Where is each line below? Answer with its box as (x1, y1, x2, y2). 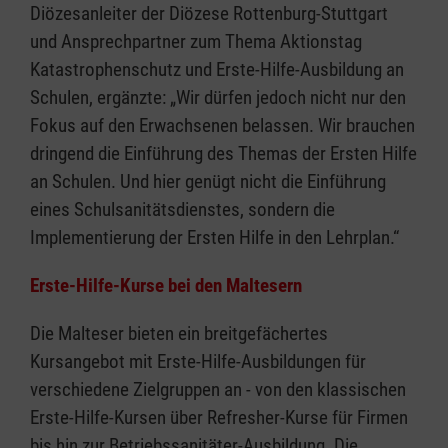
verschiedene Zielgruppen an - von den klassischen (30, 378, 406, 402)
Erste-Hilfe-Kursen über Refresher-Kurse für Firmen (30, 406, 408, 430)
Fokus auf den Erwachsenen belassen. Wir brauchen (30, 114, 415, 138)
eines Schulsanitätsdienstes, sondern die (30, 198, 335, 222)
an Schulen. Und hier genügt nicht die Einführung (30, 170, 386, 194)
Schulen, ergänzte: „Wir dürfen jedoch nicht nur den (30, 86, 406, 110)
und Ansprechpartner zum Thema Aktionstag (30, 30, 362, 54)
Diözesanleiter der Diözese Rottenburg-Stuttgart (30, 2, 388, 26)
